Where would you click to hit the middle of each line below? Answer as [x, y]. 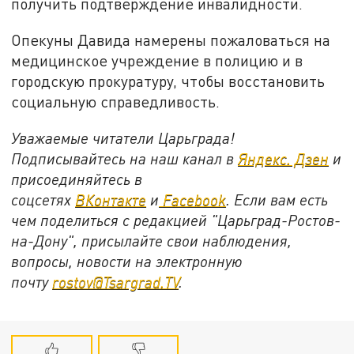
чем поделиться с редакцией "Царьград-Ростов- [176, 220]
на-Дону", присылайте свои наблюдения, [152, 240]
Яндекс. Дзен [284, 158]
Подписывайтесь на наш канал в [125, 158]
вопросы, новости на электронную [127, 261]
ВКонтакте [111, 199]
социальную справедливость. [116, 102]
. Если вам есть [277, 199]
